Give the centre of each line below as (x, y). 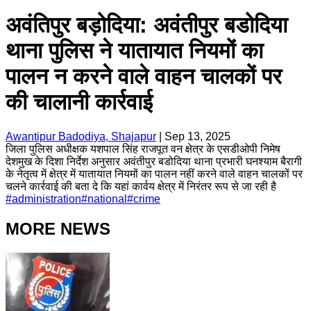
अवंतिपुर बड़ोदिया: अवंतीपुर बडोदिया (146, 25)
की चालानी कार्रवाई (79, 102)
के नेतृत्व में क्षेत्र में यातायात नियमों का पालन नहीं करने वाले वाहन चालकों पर (154, 174)
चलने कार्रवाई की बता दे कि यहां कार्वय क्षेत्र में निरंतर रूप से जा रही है (141, 186)
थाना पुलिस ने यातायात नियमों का (134, 51)
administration (47, 199)
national (107, 199)
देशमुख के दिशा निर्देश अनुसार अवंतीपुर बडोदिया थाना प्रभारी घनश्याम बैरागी (154, 161)
